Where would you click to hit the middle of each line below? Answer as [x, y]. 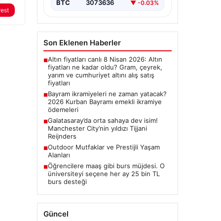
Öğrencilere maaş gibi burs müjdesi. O [106, 166]
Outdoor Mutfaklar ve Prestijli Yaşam [104, 147]
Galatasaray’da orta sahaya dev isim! [103, 121]
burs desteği [67, 182]
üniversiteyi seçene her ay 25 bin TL [104, 174]
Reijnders [62, 136]
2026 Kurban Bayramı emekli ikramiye [105, 102]
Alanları [59, 155]
